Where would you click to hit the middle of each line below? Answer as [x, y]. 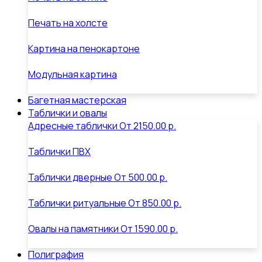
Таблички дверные [70, 177]
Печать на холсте [68, 23]
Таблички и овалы [68, 113]
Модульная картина [73, 74]
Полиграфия [56, 254]
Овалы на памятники [73, 229]
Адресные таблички [73, 126]
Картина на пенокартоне [84, 49]
